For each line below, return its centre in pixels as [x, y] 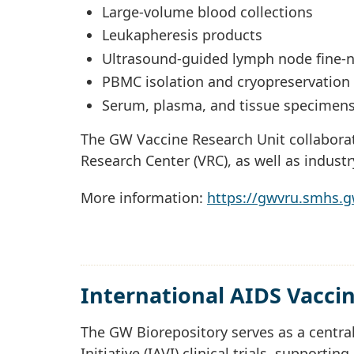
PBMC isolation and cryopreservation [226, 82]
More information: [144, 197]
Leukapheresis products [182, 35]
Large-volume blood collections [207, 11]
